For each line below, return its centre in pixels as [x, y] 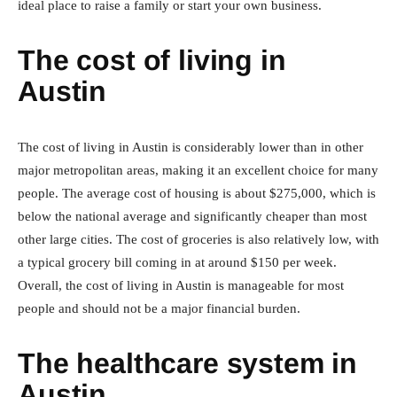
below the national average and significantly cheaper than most [192, 217]
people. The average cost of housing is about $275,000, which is [197, 194]
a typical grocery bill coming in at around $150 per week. [177, 263]
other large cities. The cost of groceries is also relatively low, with [198, 240]
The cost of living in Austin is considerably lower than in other [191, 148]
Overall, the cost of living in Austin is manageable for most [181, 286]
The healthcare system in [188, 364]
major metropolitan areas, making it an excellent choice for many [198, 171]
